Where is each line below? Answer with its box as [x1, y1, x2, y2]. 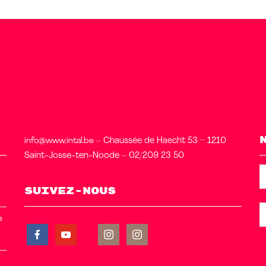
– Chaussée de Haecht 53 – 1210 [93, 136, 226, 145]
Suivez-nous [24, 184, 116, 197]
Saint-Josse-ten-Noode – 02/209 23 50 [24, 151, 184, 160]
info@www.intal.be [24, 136, 94, 145]
